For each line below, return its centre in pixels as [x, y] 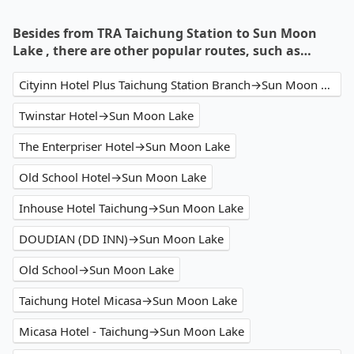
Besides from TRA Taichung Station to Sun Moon [165, 34]
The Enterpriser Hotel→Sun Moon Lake [124, 147]
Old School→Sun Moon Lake [96, 270]
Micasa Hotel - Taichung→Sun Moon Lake [132, 331]
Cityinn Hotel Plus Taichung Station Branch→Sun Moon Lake [326, 85]
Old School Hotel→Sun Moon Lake [113, 177]
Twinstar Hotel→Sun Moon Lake [106, 116]
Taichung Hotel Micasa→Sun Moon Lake [128, 301]
